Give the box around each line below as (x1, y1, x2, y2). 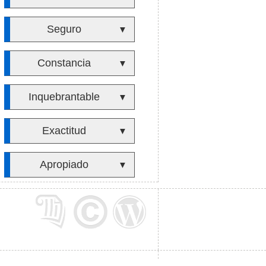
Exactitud (42, 125, 86, 137)
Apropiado (39, 159, 88, 170)
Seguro (46, 23, 81, 35)
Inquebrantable (28, 91, 100, 103)
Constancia (37, 57, 91, 69)
